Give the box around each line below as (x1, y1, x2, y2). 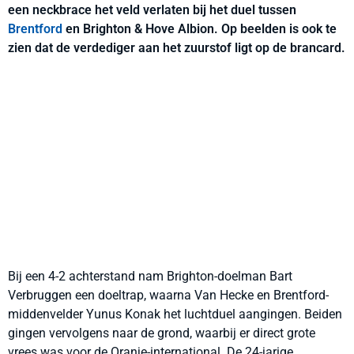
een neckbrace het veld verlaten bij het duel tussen (8, 2, 296, 17)
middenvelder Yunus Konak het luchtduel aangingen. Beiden (8, 307, 342, 322)
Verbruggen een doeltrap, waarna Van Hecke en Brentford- (8, 288, 329, 303)
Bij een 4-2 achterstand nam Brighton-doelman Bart (8, 269, 292, 284)
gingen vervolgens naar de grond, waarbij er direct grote (8, 326, 315, 341)
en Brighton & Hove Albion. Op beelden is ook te (62, 21, 337, 36)
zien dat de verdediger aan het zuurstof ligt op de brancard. (8, 40, 345, 55)
